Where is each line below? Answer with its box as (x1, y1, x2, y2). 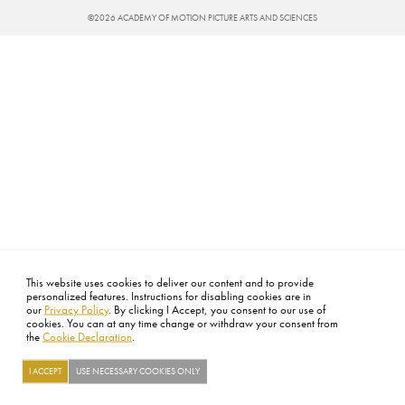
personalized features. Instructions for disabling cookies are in (25, 290, 311, 303)
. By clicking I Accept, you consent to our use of (108, 304, 325, 316)
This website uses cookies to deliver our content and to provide (25, 277, 314, 289)
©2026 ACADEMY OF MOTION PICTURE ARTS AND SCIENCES (88, 14, 317, 24)
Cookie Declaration (42, 331, 132, 344)
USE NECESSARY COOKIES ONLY (76, 366, 200, 375)
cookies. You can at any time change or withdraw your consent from (25, 317, 338, 330)
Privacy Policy (43, 304, 108, 316)
